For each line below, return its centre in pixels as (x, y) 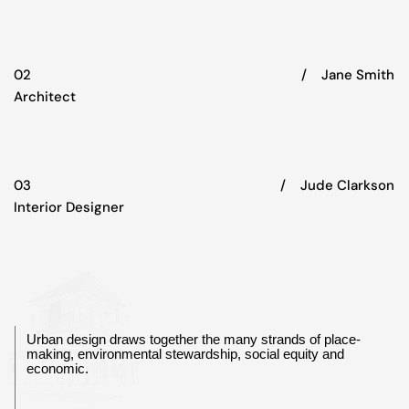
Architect (45, 96)
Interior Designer (69, 208)
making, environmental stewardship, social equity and (185, 354)
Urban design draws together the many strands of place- (194, 340)
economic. (58, 369)
